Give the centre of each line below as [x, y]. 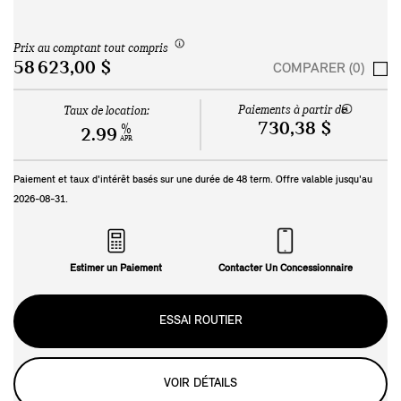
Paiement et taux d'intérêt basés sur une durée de [125, 179]
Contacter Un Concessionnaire [285, 268]
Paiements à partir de [292, 110]
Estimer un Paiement [116, 268]
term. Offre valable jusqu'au [310, 179]
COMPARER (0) [319, 68]
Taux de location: [107, 111]
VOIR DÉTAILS [200, 383]
